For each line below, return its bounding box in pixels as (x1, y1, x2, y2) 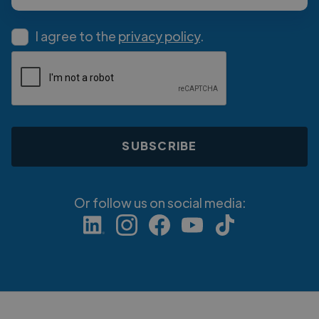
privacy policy (118, 27, 200, 44)
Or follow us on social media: (73, 194, 246, 211)
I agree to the (36, 27, 118, 44)
